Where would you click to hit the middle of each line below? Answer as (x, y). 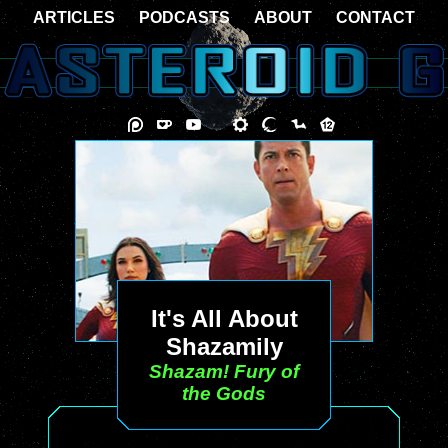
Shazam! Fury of (224, 371)
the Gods (224, 393)
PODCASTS (184, 17)
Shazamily (224, 346)
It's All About (224, 318)
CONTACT (375, 17)
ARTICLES (74, 17)
